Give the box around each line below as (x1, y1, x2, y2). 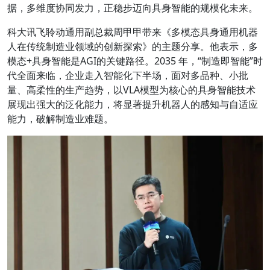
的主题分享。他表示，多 (152, 40, 258, 53)
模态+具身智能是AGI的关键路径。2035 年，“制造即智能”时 (7, 54, 263, 67)
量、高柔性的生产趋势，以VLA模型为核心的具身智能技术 (7, 83, 256, 96)
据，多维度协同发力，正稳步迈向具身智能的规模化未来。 (7, 1, 258, 14)
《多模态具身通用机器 (162, 25, 258, 39)
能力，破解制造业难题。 (7, 112, 113, 125)
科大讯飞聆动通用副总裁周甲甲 (7, 25, 142, 39)
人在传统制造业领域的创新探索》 (7, 40, 152, 53)
